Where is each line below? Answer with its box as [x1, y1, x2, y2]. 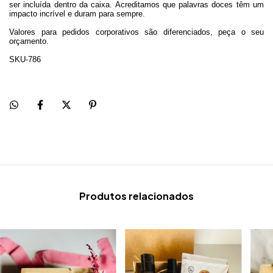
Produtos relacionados [79, 190, 194, 203]
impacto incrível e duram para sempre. [9, 9, 145, 19]
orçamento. [9, 37, 49, 46]
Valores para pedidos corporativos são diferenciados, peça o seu [9, 27, 264, 37]
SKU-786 [9, 55, 41, 65]
